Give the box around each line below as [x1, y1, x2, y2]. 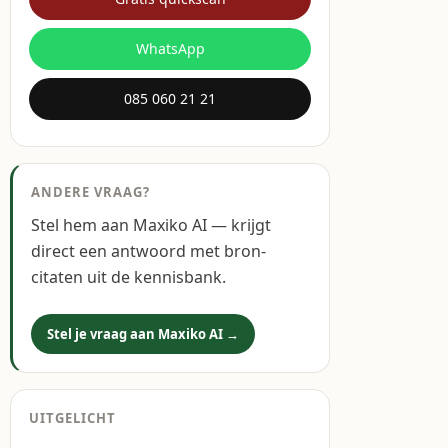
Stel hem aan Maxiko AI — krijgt [31, 214, 271, 236]
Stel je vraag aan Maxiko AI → [47, 325, 239, 343]
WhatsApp [135, 39, 205, 58]
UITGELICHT [29, 409, 117, 427]
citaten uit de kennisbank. [31, 266, 226, 288]
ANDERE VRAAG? [31, 183, 151, 201]
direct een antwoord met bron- [31, 240, 266, 262]
